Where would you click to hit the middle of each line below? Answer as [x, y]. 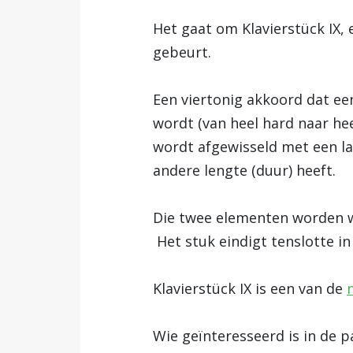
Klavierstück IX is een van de [250, 288]
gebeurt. [182, 52]
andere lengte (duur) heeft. [244, 170]
